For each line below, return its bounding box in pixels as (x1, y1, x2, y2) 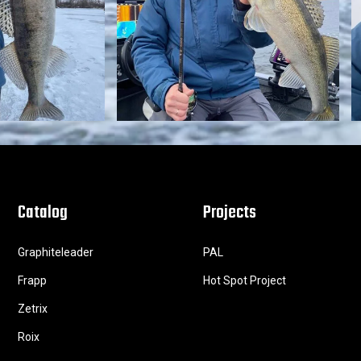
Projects (203, 199, 256, 226)
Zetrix (18, 302, 48, 315)
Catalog (18, 199, 68, 226)
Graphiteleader (18, 246, 93, 259)
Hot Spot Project (203, 274, 286, 287)
